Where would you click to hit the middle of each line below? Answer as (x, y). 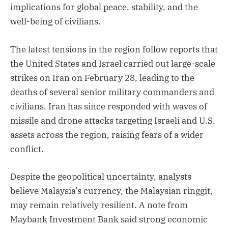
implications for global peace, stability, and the (104, 7)
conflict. (27, 149)
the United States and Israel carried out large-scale (113, 63)
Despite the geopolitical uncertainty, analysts (101, 176)
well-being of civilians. (55, 22)
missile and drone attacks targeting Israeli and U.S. (113, 120)
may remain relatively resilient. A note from (99, 205)
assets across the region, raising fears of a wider (107, 135)
